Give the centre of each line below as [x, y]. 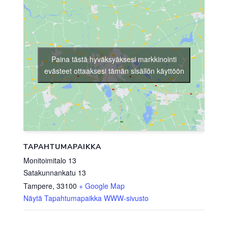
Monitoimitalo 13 [50, 160]
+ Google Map [102, 186]
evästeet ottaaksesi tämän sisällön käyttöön [114, 71]
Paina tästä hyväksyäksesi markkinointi [114, 59]
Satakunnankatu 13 [54, 172]
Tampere [38, 186]
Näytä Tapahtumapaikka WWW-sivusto [86, 198]
